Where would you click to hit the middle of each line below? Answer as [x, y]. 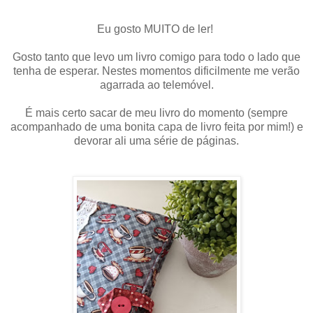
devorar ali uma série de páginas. [156, 141]
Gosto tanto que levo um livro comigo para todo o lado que [156, 57]
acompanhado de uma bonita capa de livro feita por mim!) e [156, 127]
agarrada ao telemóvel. [156, 85]
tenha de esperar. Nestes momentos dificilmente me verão [156, 71]
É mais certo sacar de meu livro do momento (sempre [156, 113]
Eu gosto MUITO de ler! [156, 29]
